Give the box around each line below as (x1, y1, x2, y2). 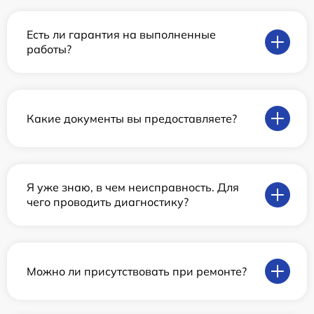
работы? (27, 42, 71, 56)
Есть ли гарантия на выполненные (27, 27, 216, 41)
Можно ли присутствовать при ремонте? (27, 264, 247, 278)
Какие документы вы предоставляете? (27, 111, 237, 125)
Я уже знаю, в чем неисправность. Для (27, 180, 239, 194)
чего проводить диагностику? (27, 195, 189, 209)
